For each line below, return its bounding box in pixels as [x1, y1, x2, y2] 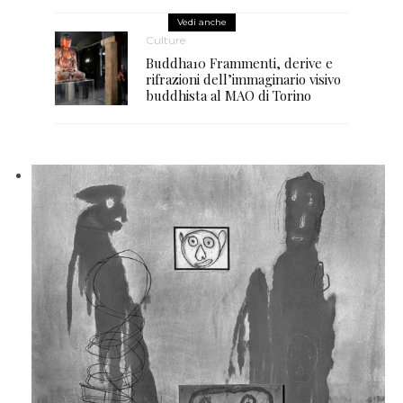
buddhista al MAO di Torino [146, 86, 312, 105]
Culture [146, 33, 186, 48]
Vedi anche [176, 16, 227, 28]
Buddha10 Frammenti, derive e [146, 54, 334, 73]
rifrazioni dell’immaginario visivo [146, 70, 342, 89]
